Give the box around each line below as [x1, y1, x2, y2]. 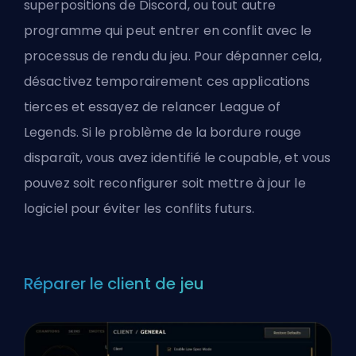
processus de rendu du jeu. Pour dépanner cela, [24, 46, 322, 65]
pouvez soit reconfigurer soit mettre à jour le [24, 173, 306, 192]
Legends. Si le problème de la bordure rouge [24, 122, 302, 141]
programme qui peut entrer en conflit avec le [24, 21, 312, 40]
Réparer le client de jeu [24, 272, 205, 295]
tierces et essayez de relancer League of [24, 97, 281, 116]
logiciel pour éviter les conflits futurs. [24, 199, 255, 218]
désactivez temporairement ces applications [24, 72, 311, 91]
